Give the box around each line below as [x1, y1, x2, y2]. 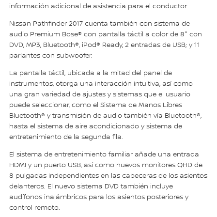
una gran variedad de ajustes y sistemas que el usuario [9, 91, 191, 99]
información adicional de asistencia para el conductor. [9, 2, 188, 11]
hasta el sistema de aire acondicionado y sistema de [9, 123, 183, 131]
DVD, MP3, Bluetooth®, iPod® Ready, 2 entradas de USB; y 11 [9, 41, 201, 49]
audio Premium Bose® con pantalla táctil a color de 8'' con [9, 31, 202, 39]
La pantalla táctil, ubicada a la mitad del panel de [9, 69, 172, 77]
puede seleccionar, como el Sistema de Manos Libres [9, 101, 183, 109]
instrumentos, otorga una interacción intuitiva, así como [9, 80, 193, 88]
